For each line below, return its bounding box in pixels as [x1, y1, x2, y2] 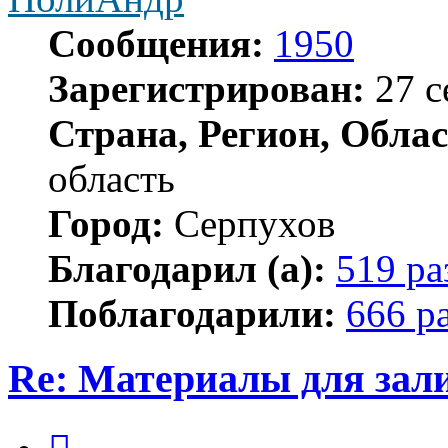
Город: [48, 202, 164, 246]
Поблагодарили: [48, 292, 336, 336]
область [48, 157, 175, 201]
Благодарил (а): [48, 247, 326, 291]
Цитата [70, 419, 119, 437]
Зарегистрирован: [48, 67, 365, 111]
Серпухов [164, 202, 335, 246]
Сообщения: [48, 22, 264, 66]
